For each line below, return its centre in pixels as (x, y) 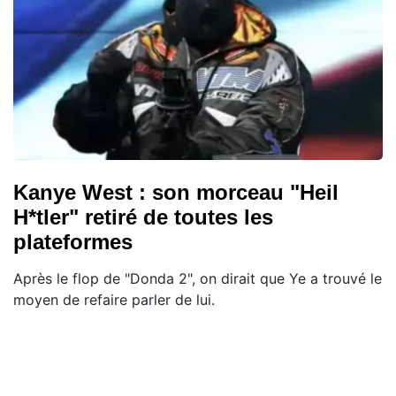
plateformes (73, 242)
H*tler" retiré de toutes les (143, 217)
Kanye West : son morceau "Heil (176, 193)
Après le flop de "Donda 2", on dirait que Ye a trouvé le (198, 279)
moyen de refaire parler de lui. (114, 300)
